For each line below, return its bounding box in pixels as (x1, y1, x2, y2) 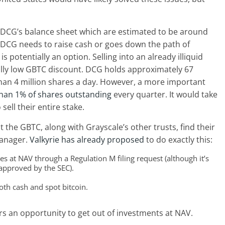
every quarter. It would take (111, 89, 217, 100)
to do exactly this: (144, 134, 212, 145)
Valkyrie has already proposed (30, 134, 144, 145)
